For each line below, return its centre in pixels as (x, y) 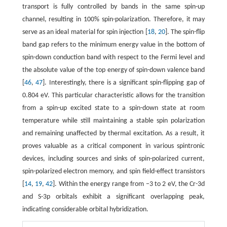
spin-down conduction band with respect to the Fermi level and (113, 58)
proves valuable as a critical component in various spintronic (113, 146)
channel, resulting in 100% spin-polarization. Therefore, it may (113, 20)
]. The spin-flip (185, 32)
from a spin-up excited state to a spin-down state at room (113, 108)
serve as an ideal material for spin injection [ (85, 32)
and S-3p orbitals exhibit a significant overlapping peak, (113, 197)
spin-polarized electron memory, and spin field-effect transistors (113, 172)
